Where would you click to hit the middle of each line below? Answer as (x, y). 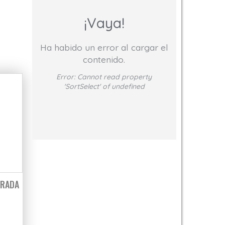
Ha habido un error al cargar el (104, 47)
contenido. (104, 60)
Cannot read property (115, 77)
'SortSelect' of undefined (104, 87)
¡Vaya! (104, 23)
